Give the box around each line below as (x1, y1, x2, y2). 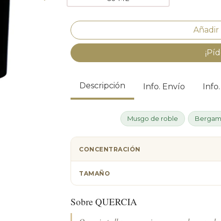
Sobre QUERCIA (71, 195, 137, 208)
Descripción (79, 81, 125, 90)
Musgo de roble (127, 114, 178, 122)
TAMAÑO (79, 169, 110, 177)
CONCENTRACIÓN (79, 145, 141, 153)
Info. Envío (143, 82, 185, 91)
